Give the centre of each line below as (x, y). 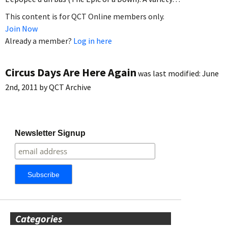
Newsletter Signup (50, 133)
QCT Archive (70, 87)
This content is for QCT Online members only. (85, 16)
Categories (39, 218)
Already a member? (39, 40)
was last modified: (169, 73)
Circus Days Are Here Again (71, 72)
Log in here (93, 40)
